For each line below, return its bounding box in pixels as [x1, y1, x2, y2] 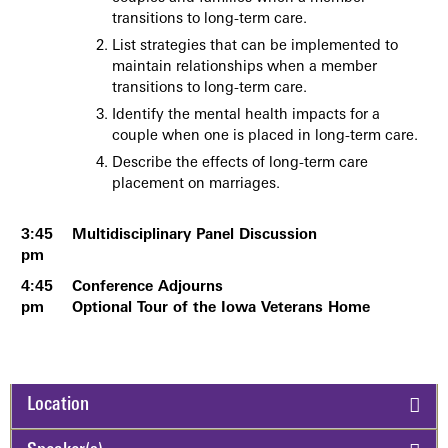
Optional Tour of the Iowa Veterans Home [72, 301, 370, 316]
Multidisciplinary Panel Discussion [72, 228, 317, 243]
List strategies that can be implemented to [112, 39, 398, 55]
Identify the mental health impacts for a [112, 108, 380, 124]
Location [27, 396, 89, 416]
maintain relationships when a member [112, 60, 377, 76]
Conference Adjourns [72, 280, 223, 295]
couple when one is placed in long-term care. [112, 129, 418, 145]
